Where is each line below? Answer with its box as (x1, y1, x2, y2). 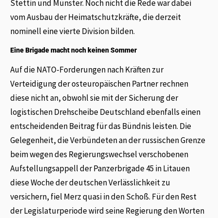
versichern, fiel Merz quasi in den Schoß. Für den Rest (10, 191, 197, 202)
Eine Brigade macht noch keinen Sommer (10, 46, 137, 54)
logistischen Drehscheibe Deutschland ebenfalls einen (10, 106, 201, 117)
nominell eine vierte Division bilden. (10, 26, 135, 37)
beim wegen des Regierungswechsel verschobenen (10, 148, 189, 160)
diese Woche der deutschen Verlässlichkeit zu (10, 177, 171, 188)
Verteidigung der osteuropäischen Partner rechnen (10, 78, 189, 89)
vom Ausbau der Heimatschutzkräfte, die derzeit (10, 12, 182, 23)
